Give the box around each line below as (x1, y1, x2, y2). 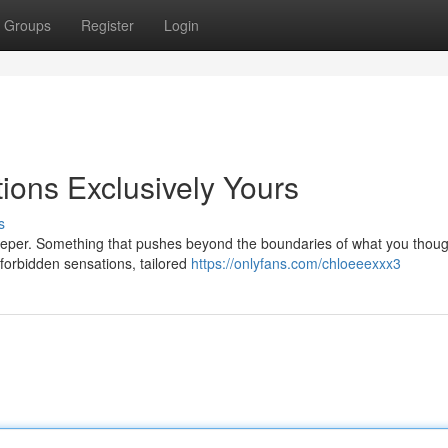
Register (81, 15, 134, 35)
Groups (4, 15, 51, 35)
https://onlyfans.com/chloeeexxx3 (191, 253, 401, 273)
